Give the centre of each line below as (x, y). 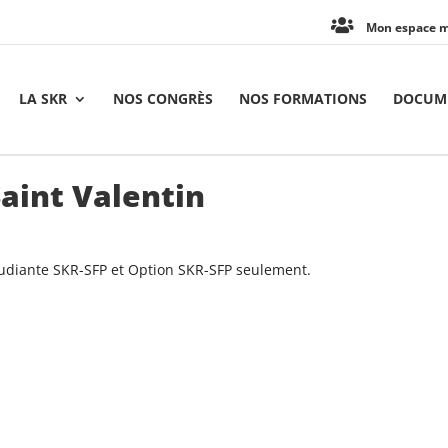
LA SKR (43, 98)
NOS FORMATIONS (303, 98)
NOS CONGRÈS (163, 98)
